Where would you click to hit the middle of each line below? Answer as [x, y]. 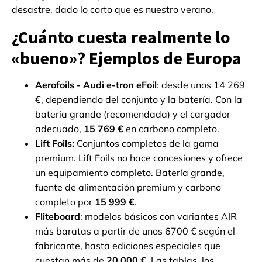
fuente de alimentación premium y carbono [128, 187]
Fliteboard [58, 217]
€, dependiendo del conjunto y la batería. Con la [139, 100]
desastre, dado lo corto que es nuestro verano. [113, 10]
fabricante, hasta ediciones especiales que [128, 246]
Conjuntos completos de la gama [146, 144]
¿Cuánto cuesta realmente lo [121, 37]
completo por [65, 202]
